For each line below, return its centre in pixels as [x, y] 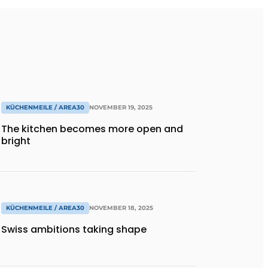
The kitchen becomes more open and [92, 129]
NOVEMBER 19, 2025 [121, 108]
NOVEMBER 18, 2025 [121, 208]
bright [16, 141]
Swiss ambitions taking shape [74, 229]
